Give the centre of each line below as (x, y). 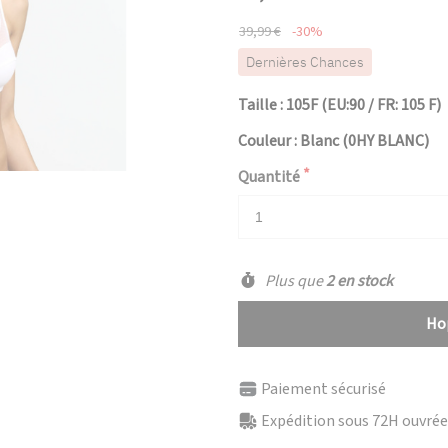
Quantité (269, 177)
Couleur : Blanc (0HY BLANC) (333, 141)
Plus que (293, 281)
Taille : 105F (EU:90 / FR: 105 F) (339, 105)
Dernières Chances (305, 62)
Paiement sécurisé (323, 389)
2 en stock (359, 281)
